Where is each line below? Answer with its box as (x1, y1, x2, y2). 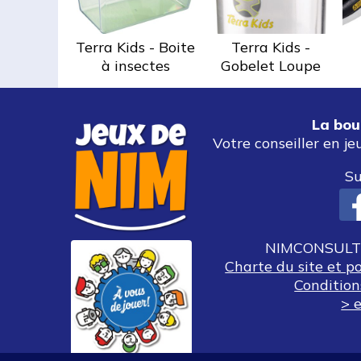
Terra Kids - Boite (76, 37, 195, 56)
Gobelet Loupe (221, 56, 321, 75)
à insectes (101, 56, 170, 75)
